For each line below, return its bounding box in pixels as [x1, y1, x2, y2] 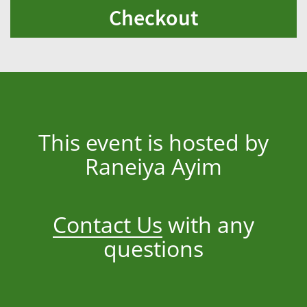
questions [103, 234, 204, 263]
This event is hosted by [38, 127, 269, 157]
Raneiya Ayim [85, 151, 222, 181]
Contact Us [53, 210, 162, 239]
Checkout [108, 4, 199, 32]
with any [162, 210, 254, 239]
